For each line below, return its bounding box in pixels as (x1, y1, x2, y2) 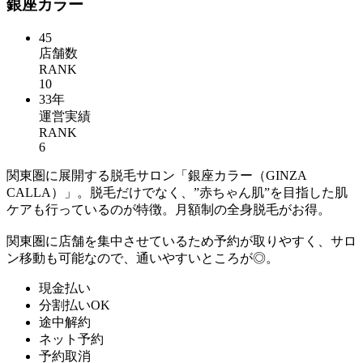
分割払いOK (39, 297, 110, 312)
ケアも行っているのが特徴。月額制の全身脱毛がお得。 (6, 202, 331, 216)
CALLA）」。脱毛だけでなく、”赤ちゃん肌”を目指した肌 (6, 185, 348, 199)
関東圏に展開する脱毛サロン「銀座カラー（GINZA (6, 168, 306, 182)
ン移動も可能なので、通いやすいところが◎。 (6, 250, 279, 265)
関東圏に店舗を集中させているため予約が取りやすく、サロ (6, 233, 357, 248)
